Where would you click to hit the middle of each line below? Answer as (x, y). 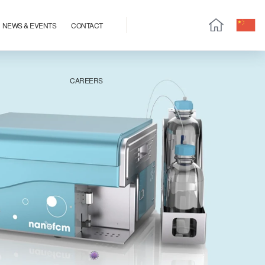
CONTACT (87, 25)
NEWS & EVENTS (29, 25)
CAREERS (86, 80)
